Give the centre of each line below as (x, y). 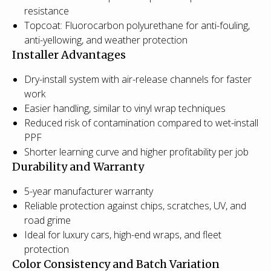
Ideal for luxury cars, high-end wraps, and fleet (123, 234)
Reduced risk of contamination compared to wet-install (141, 122)
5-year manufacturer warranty (89, 191)
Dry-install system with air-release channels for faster (138, 79)
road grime (47, 220)
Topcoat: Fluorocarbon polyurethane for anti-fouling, (137, 25)
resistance (47, 11)
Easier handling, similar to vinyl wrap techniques (125, 108)
